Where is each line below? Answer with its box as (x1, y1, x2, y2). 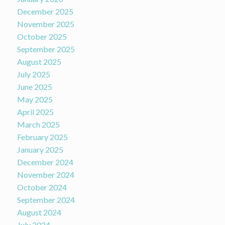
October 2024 (17, 182, 67, 192)
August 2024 (17, 207, 61, 217)
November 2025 (17, 19, 74, 29)
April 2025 (17, 107, 54, 117)
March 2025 (17, 120, 60, 130)
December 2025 (17, 7, 73, 17)
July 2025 (17, 69, 50, 79)
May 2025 (17, 94, 53, 104)
